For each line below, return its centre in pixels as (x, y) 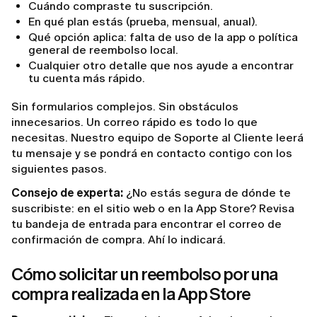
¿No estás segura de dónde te (207, 193)
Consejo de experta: (67, 193)
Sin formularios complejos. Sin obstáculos (125, 107)
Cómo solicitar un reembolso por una (145, 275)
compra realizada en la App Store (131, 294)
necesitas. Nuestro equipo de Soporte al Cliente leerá (157, 138)
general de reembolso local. (103, 50)
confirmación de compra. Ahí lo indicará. (119, 240)
